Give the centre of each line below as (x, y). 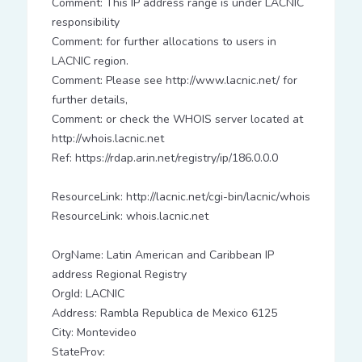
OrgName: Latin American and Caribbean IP (162, 255)
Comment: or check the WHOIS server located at (177, 119)
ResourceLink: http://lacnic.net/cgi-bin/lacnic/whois (181, 197)
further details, (89, 100)
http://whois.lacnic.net (107, 139)
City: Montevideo (94, 333)
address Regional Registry (119, 274)
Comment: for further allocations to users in (164, 42)
